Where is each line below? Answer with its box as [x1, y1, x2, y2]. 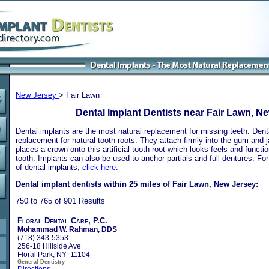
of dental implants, [16, 162, 82, 172]
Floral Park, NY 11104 [17, 250, 90, 259]
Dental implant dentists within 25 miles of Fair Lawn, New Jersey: [16, 179, 258, 189]
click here [82, 162, 116, 172]
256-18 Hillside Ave [17, 241, 81, 250]
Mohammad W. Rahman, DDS [17, 225, 117, 234]
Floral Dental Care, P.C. [17, 216, 107, 225]
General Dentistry [17, 258, 65, 265]
